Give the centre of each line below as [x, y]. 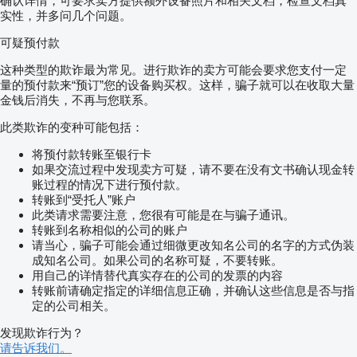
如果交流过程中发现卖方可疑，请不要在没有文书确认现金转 [193, 170]
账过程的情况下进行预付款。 [110, 185]
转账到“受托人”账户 [84, 200]
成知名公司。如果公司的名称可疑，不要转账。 [157, 261]
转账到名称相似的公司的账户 [110, 230]
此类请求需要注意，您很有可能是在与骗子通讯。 [163, 215]
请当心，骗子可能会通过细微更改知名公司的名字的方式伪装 [193, 245]
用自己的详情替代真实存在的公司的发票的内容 [157, 276]
